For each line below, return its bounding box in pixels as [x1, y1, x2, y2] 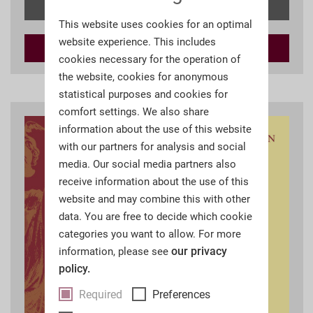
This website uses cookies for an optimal [59, 18, 252, 31]
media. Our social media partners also [59, 158, 236, 170]
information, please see [59, 245, 171, 258]
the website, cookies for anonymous [59, 71, 228, 83]
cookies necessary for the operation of [59, 53, 240, 66]
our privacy [171, 245, 227, 258]
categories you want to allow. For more [59, 228, 241, 240]
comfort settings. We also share [59, 105, 209, 118]
